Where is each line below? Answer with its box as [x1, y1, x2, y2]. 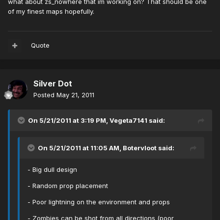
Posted [33, 91, 56, 99]
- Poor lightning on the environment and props [27, 198, 170, 206]
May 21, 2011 [56, 91, 94, 99]
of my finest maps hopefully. [8, 7, 94, 16]
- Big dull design [27, 165, 77, 174]
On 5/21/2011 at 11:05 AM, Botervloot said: [38, 144, 174, 152]
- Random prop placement [27, 182, 108, 190]
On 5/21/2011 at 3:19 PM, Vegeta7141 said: [28, 116, 165, 125]
